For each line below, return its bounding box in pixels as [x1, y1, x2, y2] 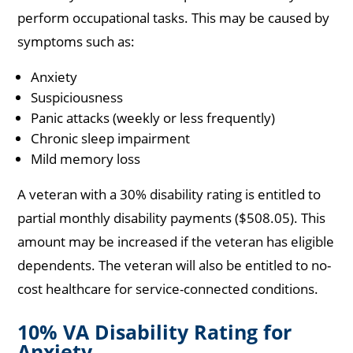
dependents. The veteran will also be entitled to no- [17, 256, 332, 275]
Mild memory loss [31, 150, 141, 169]
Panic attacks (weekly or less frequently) [31, 109, 276, 128]
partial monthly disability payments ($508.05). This [17, 209, 326, 228]
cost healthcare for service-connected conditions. [17, 280, 319, 299]
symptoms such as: [17, 32, 139, 51]
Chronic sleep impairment [31, 129, 191, 148]
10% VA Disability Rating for [17, 318, 292, 346]
